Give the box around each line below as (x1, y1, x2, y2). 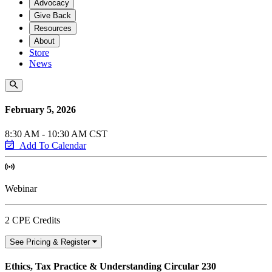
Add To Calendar (19, 140, 86, 151)
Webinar (5, 183, 37, 194)
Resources (34, 24, 72, 33)
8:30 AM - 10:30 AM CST (5, 128, 107, 139)
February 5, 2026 (5, 104, 76, 115)
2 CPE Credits (5, 214, 60, 225)
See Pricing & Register (10, 237, 90, 246)
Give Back (34, 11, 71, 20)
